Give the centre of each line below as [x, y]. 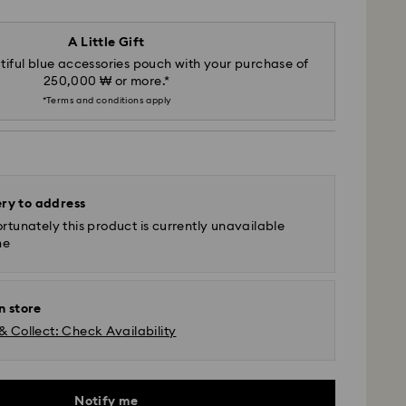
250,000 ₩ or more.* [106, 82]
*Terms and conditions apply [106, 101]
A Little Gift [106, 43]
